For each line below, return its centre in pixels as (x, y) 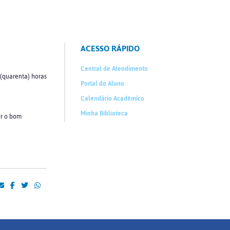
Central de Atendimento (114, 69)
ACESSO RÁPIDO (110, 49)
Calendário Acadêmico (113, 99)
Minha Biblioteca (104, 113)
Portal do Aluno (103, 84)
